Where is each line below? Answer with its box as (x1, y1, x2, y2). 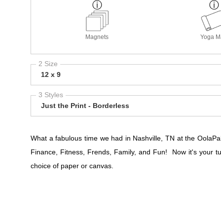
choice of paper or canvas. (31, 161, 115, 170)
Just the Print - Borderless (41, 101, 129, 110)
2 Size (38, 59, 58, 68)
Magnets (85, 33, 109, 40)
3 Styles (38, 90, 63, 99)
